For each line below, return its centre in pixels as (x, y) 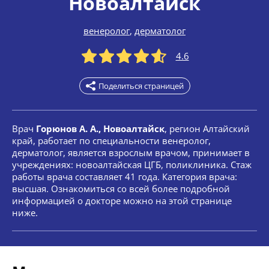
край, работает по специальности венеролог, (111, 141)
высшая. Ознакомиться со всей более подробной (121, 189)
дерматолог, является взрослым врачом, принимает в (131, 153)
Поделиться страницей (141, 86)
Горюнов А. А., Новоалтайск (100, 128)
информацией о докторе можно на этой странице (122, 201)
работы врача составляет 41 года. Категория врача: (125, 177)
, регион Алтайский (207, 128)
